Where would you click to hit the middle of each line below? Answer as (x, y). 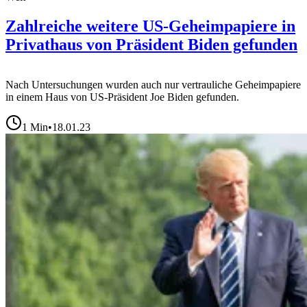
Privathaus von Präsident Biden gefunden (151, 44)
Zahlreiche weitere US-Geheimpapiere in (150, 26)
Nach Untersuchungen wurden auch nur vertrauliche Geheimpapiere (153, 84)
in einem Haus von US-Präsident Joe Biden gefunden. (122, 97)
